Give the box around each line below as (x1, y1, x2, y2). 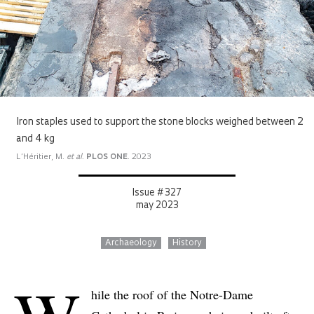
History (172, 239, 202, 248)
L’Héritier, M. (16, 153, 67, 162)
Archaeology (105, 239, 157, 248)
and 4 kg (16, 134, 55, 145)
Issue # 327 (132, 189, 182, 198)
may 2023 (135, 201, 179, 211)
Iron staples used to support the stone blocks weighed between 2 (16, 117, 303, 128)
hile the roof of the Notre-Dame (91, 286, 253, 303)
